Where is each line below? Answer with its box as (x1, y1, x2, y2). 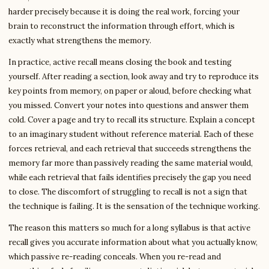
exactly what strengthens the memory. (8, 35, 151, 46)
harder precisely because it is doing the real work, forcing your (8, 7, 240, 17)
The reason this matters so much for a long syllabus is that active (8, 223, 250, 233)
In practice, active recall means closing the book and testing (8, 57, 232, 67)
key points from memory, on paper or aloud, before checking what (8, 86, 252, 96)
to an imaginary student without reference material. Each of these (8, 129, 253, 139)
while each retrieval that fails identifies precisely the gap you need (8, 172, 251, 183)
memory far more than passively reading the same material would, (8, 158, 253, 168)
